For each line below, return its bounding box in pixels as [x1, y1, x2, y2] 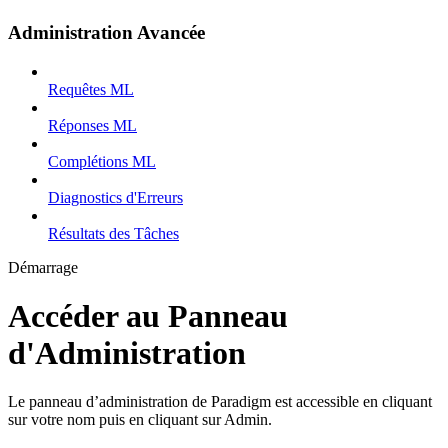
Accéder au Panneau [8, 297, 288, 334]
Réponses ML [48, 116, 137, 134]
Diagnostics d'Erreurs [48, 188, 183, 206]
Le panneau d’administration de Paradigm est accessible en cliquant [8, 393, 432, 411]
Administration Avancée [8, 21, 205, 43]
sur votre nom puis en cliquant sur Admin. [8, 411, 272, 429]
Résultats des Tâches [48, 224, 179, 242]
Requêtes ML [48, 80, 134, 98]
